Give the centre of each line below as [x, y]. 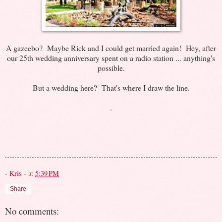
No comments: [32, 211]
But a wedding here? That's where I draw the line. [111, 87]
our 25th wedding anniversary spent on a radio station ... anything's [111, 57]
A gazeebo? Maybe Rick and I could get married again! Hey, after [111, 48]
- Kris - [16, 173]
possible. [111, 67]
